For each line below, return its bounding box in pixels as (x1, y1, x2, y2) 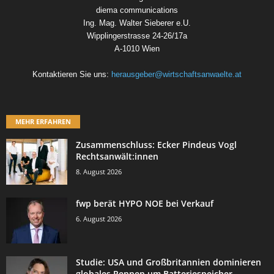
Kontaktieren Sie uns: (32, 69, 111, 79)
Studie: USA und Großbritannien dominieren (76, 256, 261, 268)
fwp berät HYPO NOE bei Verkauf (76, 197, 213, 209)
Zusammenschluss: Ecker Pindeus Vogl (76, 138, 237, 150)
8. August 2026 (76, 166, 122, 176)
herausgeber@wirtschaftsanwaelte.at (111, 69, 242, 79)
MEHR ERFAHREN (15, 116, 71, 126)
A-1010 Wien (114, 43, 160, 53)
